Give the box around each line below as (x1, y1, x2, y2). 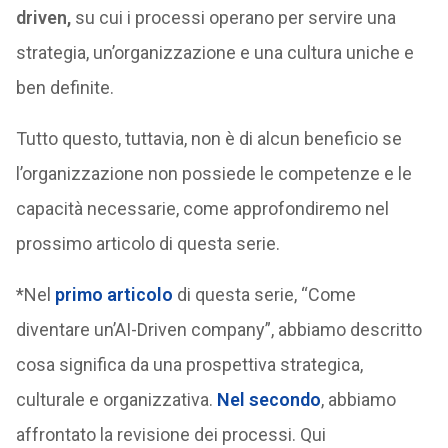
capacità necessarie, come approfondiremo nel (15, 198, 389, 219)
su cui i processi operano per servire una (70, 7, 396, 28)
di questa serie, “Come (172, 284, 356, 305)
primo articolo (54, 284, 173, 305)
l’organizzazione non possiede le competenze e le (15, 163, 412, 184)
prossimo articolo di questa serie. (15, 233, 280, 254)
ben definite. (15, 77, 114, 98)
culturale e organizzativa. (15, 389, 217, 410)
